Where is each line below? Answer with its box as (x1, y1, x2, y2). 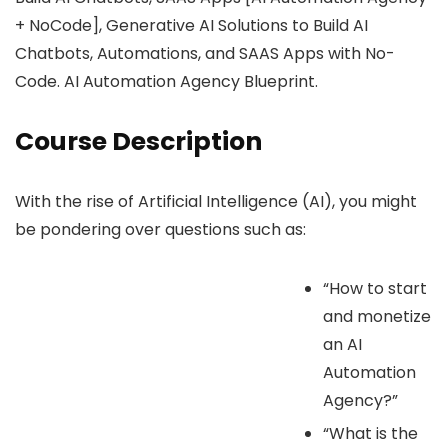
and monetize (323, 304, 431, 328)
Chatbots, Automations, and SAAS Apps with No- (15, 41, 395, 65)
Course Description (15, 123, 262, 159)
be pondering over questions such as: (15, 217, 306, 241)
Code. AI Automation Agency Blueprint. (15, 69, 318, 93)
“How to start (323, 276, 427, 300)
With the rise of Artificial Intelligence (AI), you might (15, 189, 417, 213)
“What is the (323, 421, 418, 445)
